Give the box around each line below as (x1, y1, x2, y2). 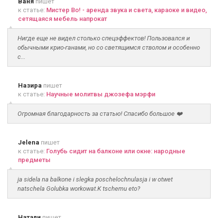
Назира (18, 82, 42, 89)
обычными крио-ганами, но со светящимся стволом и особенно (18, 44, 200, 51)
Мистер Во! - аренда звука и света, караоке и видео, (46, 6, 207, 14)
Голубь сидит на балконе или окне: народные (46, 147, 185, 155)
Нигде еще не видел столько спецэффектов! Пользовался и (18, 35, 190, 42)
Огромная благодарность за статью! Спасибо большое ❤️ (18, 110, 182, 117)
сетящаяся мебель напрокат (18, 15, 107, 22)
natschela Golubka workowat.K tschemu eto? (18, 185, 140, 192)
